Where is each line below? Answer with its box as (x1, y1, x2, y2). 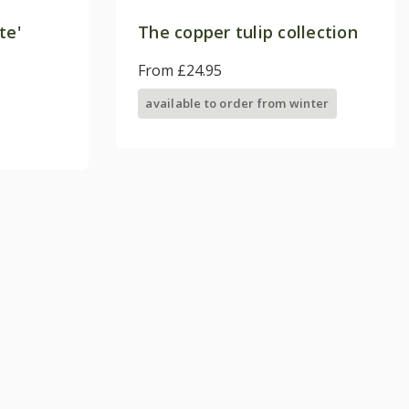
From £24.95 (138, 59, 222, 80)
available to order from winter (145, 94, 330, 111)
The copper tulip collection (138, 20, 359, 43)
